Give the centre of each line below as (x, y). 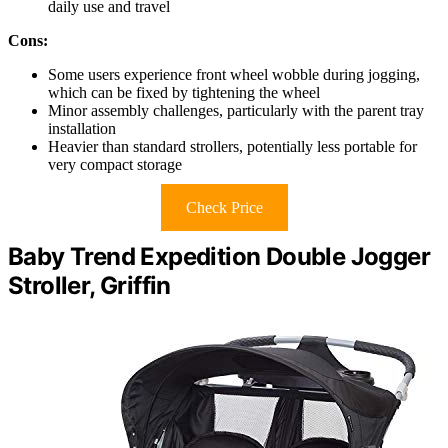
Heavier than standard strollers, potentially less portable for (232, 146)
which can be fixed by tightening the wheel (184, 92)
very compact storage (115, 164)
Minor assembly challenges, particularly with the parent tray (236, 110)
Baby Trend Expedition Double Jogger (219, 256)
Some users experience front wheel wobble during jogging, (234, 74)
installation (82, 128)
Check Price (224, 207)
